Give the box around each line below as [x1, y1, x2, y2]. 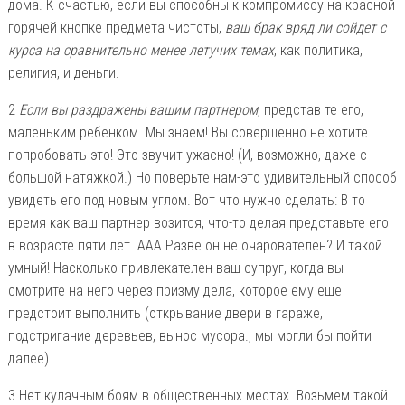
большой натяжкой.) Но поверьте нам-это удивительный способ [7, 169, 397, 187]
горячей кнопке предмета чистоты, [7, 19, 225, 37]
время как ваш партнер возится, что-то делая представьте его [7, 214, 389, 232]
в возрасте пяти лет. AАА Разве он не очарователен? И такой [7, 237, 382, 255]
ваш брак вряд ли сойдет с [224, 19, 386, 37]
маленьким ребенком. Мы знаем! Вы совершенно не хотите [7, 124, 368, 142]
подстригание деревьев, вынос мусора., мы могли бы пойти [7, 327, 372, 345]
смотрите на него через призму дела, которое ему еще [7, 282, 342, 300]
